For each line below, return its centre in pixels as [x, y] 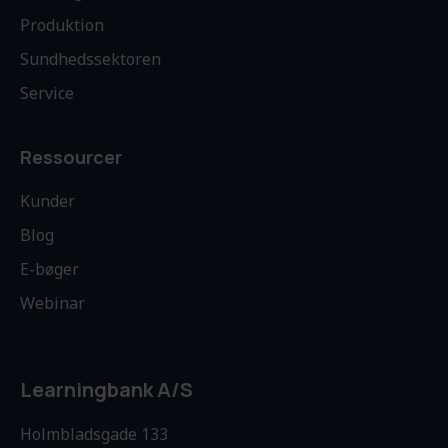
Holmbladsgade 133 [94, 434]
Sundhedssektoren [90, 59]
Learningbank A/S [106, 390]
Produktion [62, 25]
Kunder [47, 201]
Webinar [52, 303]
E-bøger [49, 269]
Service [47, 93]
